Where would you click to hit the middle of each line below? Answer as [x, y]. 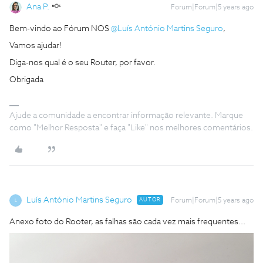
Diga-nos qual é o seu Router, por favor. [82, 63]
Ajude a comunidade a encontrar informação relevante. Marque [126, 116]
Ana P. [38, 7]
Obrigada [27, 80]
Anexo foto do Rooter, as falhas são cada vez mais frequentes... [127, 222]
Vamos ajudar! [36, 46]
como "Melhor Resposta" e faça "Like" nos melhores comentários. [131, 128]
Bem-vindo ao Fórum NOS [60, 29]
